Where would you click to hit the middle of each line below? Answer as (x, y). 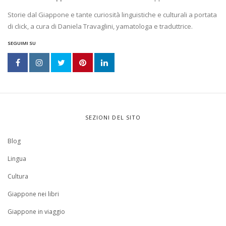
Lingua (17, 158)
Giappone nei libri (33, 194)
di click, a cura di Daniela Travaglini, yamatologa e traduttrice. (100, 26)
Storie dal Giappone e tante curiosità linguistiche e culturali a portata (112, 14)
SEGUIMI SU (22, 43)
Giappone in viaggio (36, 211)
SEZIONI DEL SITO (113, 117)
